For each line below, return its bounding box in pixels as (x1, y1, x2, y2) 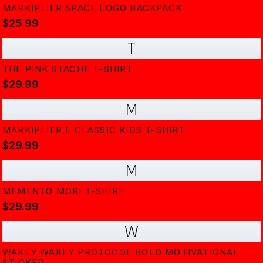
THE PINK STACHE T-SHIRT (2, 63, 133, 75)
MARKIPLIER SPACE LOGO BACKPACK (2, 2, 182, 14)
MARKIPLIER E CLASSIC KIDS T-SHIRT (2, 124, 186, 136)
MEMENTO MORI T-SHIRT (2, 186, 125, 197)
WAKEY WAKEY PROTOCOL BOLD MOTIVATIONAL (2, 247, 240, 258)
